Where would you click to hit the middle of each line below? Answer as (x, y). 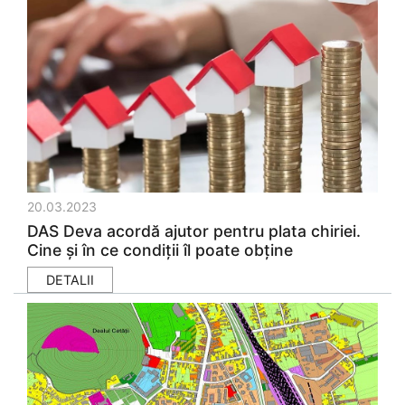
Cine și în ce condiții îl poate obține (160, 250)
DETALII (70, 280)
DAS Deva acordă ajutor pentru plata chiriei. (194, 231)
